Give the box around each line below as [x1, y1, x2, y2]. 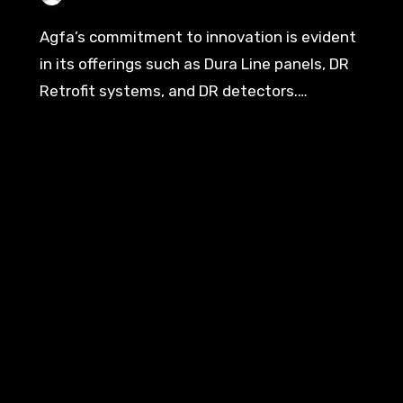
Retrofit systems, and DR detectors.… [40, 81, 309, 100]
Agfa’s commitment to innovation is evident [40, 27, 50, 46]
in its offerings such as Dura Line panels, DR [40, 54, 350, 73]
